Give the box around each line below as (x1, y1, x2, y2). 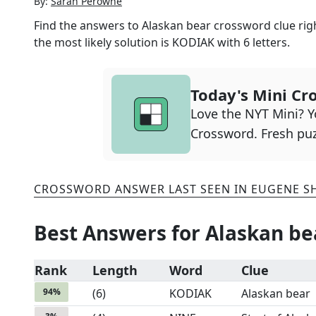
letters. (250, 35, 290, 50)
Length (92, 262, 138, 279)
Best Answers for (34, 219, 205, 246)
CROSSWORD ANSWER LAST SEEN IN (34, 181, 251, 197)
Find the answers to (34, 18, 142, 33)
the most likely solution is (34, 35, 172, 50)
